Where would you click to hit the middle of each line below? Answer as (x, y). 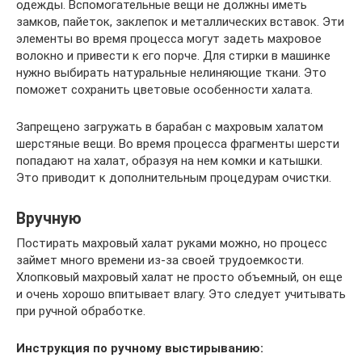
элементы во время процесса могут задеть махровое (169, 38)
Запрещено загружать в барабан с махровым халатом (170, 126)
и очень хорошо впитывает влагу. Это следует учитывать (181, 294)
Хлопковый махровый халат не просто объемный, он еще (179, 277)
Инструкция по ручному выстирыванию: (140, 348)
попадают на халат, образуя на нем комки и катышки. (169, 160)
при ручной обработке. (81, 311)
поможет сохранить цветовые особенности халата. (164, 89)
